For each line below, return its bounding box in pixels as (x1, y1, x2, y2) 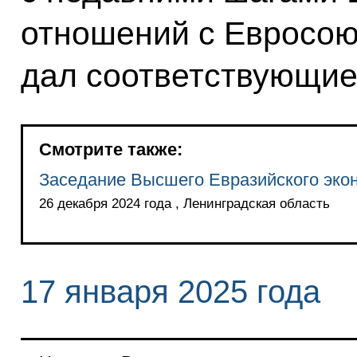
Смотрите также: (38, 139, 182, 159)
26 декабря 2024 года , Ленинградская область (38, 195, 330, 211)
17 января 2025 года (20, 273, 320, 309)
